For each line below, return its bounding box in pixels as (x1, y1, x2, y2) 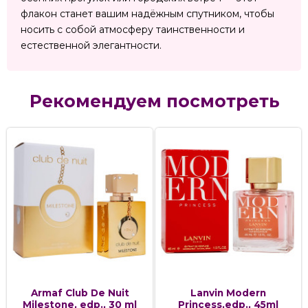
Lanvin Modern (190, 287, 266, 299)
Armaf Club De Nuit (30, 287, 129, 299)
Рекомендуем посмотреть (29, 91, 279, 112)
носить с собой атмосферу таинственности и (21, 23, 245, 36)
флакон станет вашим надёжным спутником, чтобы (21, 8, 274, 21)
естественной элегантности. (21, 39, 162, 52)
